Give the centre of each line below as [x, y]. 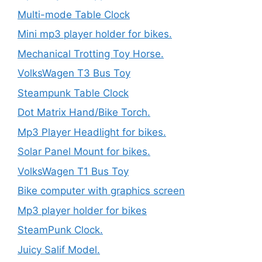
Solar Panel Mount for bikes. [84, 151]
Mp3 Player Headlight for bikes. [92, 132]
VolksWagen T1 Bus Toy [73, 171]
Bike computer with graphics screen [101, 191]
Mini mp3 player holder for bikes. [95, 34]
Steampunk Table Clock [73, 93]
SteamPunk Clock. [60, 230]
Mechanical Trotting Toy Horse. [91, 54]
